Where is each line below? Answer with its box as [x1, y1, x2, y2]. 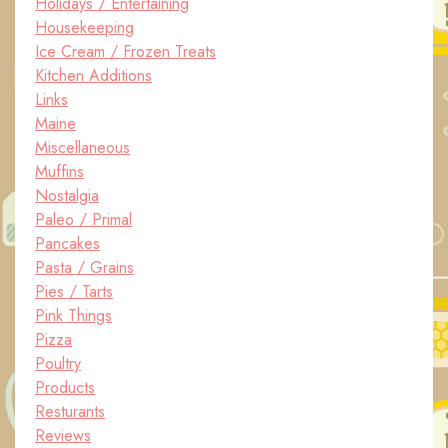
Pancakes [35, 232, 100, 256]
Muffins [35, 160, 84, 184]
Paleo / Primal [35, 208, 132, 232]
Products [35, 376, 95, 400]
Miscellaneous [35, 136, 130, 160]
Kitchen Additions [35, 64, 152, 88]
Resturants [35, 400, 105, 424]
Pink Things [35, 304, 112, 328]
